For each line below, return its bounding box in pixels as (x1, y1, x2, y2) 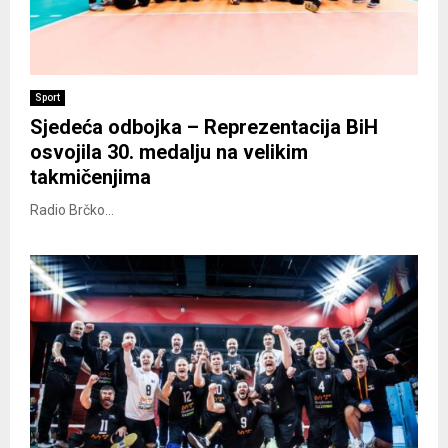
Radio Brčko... (30, 201, 114, 218)
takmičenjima (30, 164, 151, 189)
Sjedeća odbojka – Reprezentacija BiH (30, 114, 378, 139)
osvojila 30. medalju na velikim (30, 139, 308, 164)
